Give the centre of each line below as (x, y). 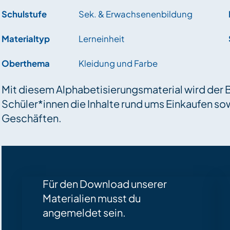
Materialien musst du (92, 198)
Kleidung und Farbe (118, 63)
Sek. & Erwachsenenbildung (136, 14)
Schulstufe (24, 14)
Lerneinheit (102, 39)
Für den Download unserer (105, 183)
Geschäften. (32, 118)
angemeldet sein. (84, 212)
